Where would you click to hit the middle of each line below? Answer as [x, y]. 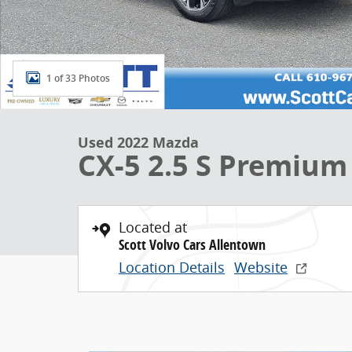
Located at [153, 227]
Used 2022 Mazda [138, 143]
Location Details [172, 267]
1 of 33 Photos [78, 78]
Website [261, 267]
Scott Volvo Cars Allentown [192, 245]
